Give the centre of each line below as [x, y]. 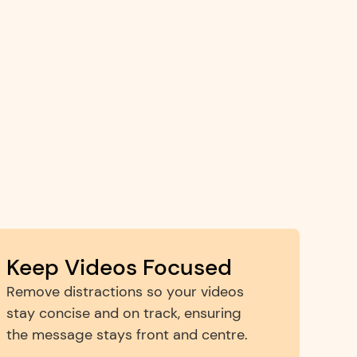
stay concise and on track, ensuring [124, 313]
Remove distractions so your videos [125, 292]
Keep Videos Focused [119, 267]
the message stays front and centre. [127, 335]
